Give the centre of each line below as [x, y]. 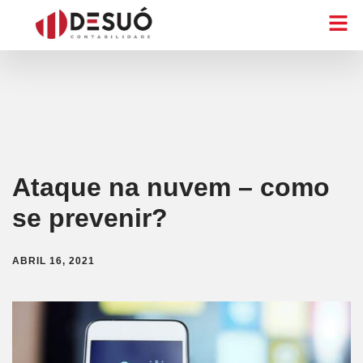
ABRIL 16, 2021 [53, 261]
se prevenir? [90, 218]
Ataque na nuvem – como [171, 188]
